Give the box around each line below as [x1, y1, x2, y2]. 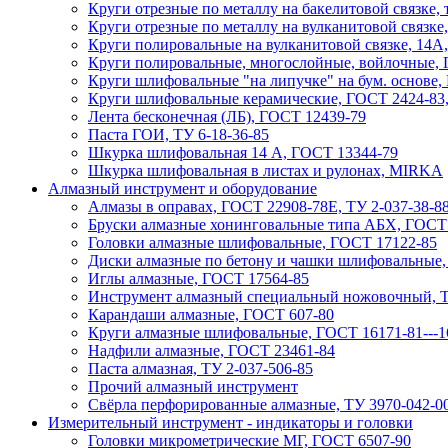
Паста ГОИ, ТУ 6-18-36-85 [88, 126, 269, 143]
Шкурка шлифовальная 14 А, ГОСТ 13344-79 [88, 144, 398, 161]
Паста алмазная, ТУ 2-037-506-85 [88, 360, 313, 377]
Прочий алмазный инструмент [88, 378, 298, 395]
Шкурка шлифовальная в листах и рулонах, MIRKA [88, 162, 443, 179]
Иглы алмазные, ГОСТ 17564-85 [88, 270, 309, 287]
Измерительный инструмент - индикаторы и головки [48, 414, 413, 431]
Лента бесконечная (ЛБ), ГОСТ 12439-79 [88, 108, 366, 125]
